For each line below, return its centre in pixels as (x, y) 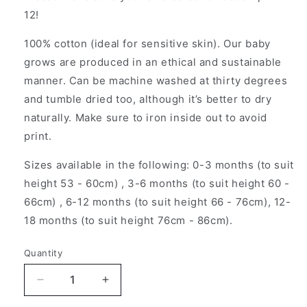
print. (40, 136)
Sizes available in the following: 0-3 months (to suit (159, 164)
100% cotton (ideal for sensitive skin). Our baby (147, 43)
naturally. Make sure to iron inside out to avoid (146, 117)
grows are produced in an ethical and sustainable (153, 62)
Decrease (65, 285)
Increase (128, 285)
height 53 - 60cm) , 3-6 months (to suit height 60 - (157, 183)
